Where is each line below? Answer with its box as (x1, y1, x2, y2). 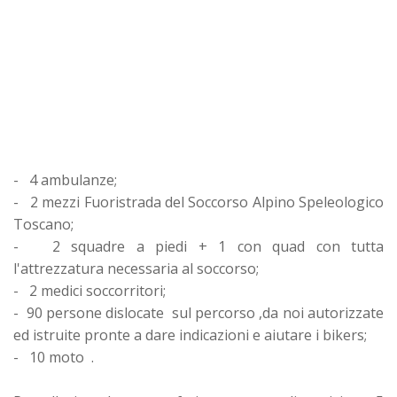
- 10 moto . (13, 346, 94, 367)
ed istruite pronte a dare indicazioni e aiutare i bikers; (13, 324, 367, 345)
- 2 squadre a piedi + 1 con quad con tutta (13, 236, 384, 256)
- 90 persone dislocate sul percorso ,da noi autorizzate (13, 302, 384, 323)
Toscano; (13, 214, 74, 234)
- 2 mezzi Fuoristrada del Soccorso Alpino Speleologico (13, 191, 384, 212)
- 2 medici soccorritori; (13, 280, 166, 300)
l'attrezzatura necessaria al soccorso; (13, 258, 259, 278)
